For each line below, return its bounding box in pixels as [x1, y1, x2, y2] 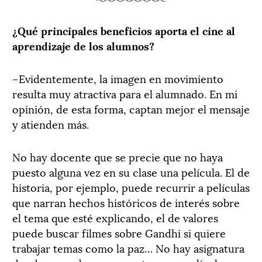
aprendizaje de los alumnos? [12, 37, 154, 53]
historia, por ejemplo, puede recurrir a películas [12, 178, 250, 195]
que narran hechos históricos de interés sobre [12, 194, 240, 210]
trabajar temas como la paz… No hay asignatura [12, 239, 244, 256]
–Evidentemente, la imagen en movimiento [12, 70, 223, 86]
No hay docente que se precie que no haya [12, 148, 223, 164]
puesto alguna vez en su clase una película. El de [12, 163, 250, 180]
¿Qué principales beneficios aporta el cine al [12, 22, 235, 38]
